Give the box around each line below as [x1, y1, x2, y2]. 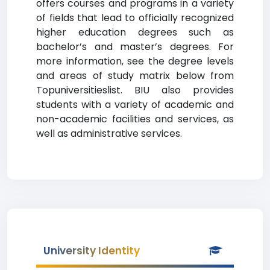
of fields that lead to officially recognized [36, 11, 234, 25]
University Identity [43, 243, 140, 258]
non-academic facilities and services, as [36, 112, 234, 126]
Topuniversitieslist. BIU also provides [36, 83, 234, 97]
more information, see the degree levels [36, 54, 234, 68]
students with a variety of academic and [36, 98, 234, 111]
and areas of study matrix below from [36, 69, 234, 83]
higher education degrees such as [36, 25, 234, 39]
